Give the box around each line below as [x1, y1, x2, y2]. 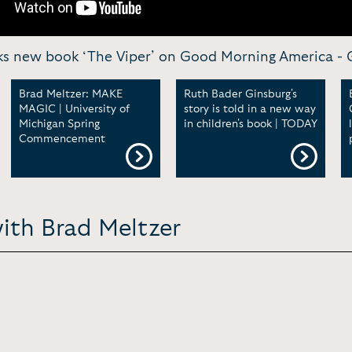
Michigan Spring [19, 119, 100, 130]
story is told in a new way [184, 104, 316, 115]
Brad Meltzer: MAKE [19, 89, 123, 100]
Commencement [19, 134, 105, 145]
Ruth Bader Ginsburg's [184, 89, 297, 100]
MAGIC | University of [19, 104, 130, 115]
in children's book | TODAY [184, 119, 317, 130]
